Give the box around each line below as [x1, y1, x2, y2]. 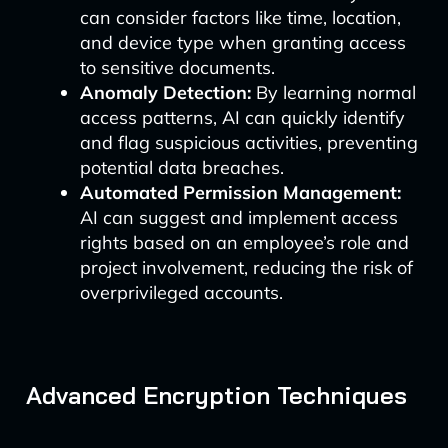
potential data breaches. [79, 156, 284, 179]
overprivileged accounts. [79, 281, 283, 304]
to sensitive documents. [79, 56, 275, 79]
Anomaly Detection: [79, 81, 251, 104]
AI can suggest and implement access [79, 206, 398, 229]
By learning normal [250, 81, 416, 104]
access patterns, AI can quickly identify [79, 106, 405, 129]
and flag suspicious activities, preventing [79, 131, 418, 154]
